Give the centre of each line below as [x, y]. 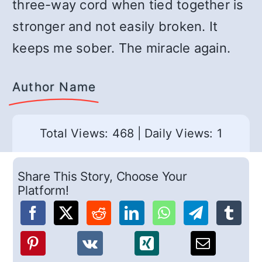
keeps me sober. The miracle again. [122, 48]
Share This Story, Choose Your [102, 177]
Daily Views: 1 [183, 133]
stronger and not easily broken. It [115, 26]
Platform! [43, 191]
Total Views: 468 [87, 133]
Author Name [54, 87]
